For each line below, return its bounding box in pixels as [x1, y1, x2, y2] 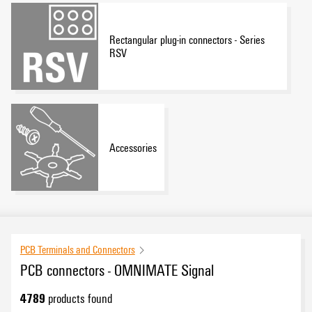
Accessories [109, 139, 157, 155]
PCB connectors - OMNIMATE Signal [19, 258, 214, 280]
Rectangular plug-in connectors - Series [109, 31, 265, 48]
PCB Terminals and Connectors [19, 242, 135, 257]
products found [45, 290, 112, 307]
